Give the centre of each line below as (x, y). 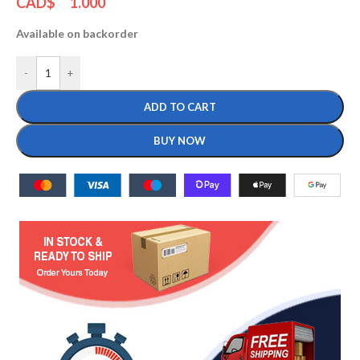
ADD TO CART (180, 106)
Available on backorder (77, 33)
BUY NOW (180, 140)
